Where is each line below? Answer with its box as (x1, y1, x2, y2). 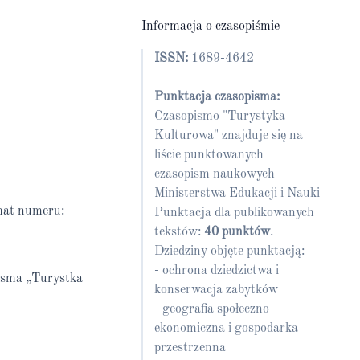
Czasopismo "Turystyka (154, 110, 285, 123)
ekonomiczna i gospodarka (154, 322, 298, 335)
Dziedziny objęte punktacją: (154, 245, 305, 258)
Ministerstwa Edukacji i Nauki (154, 187, 320, 200)
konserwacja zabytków (154, 284, 278, 297)
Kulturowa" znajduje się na (154, 129, 303, 142)
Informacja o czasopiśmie (141, 20, 280, 33)
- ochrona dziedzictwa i (154, 264, 279, 277)
